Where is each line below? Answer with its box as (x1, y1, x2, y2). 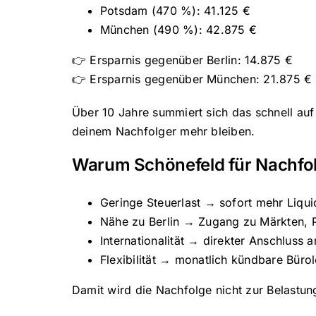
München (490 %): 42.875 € (99, 22, 257, 37)
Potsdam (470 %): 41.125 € (99, 3, 250, 18)
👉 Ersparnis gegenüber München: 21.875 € (71, 71, 312, 86)
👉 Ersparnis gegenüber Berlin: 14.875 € (71, 52, 293, 67)
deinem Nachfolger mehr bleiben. (71, 123, 255, 138)
